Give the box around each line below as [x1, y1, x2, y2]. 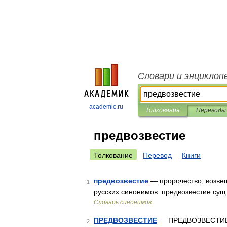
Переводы [196, 107, 226, 114]
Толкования [145, 107, 179, 114]
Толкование [94, 151, 133, 159]
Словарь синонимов [94, 199, 152, 206]
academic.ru [89, 103, 123, 110]
